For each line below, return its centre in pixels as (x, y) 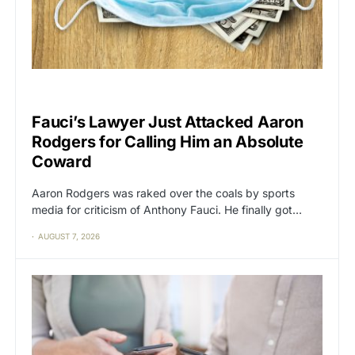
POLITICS (75, 94)
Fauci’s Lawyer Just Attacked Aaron (168, 122)
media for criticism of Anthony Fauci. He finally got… (167, 210)
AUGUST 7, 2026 (69, 237)
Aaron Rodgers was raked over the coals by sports (163, 193)
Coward (62, 162)
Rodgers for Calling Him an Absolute (168, 142)
